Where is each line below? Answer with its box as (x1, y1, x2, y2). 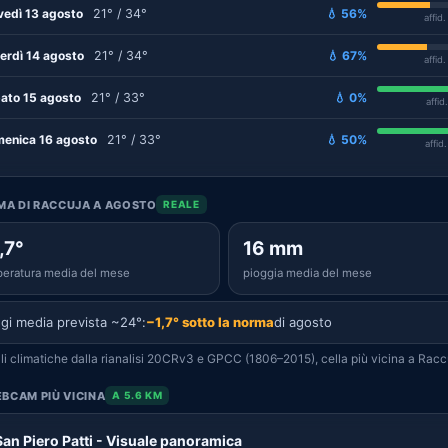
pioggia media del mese (243, 266, 372, 280)
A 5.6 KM (112, 389, 163, 401)
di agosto (274, 314, 332, 330)
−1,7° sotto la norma (146, 314, 274, 330)
